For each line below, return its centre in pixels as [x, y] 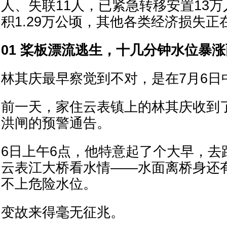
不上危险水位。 [49, 184]
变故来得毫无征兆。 [63, 212]
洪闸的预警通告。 [56, 123]
